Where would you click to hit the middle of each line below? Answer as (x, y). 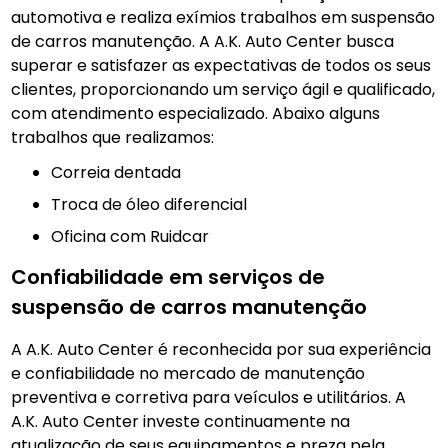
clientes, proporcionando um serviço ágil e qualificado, (223, 90)
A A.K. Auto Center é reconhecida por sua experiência (221, 350)
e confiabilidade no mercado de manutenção (188, 374)
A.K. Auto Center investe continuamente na (181, 422)
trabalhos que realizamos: (113, 138)
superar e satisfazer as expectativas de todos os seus (221, 66)
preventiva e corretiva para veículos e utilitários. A (209, 398)
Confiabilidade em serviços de (168, 277)
